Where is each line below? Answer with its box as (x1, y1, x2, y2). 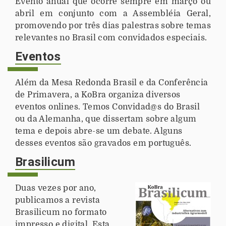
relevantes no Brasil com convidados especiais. (15, 33, 207, 42)
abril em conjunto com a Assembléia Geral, (15, 9, 211, 18)
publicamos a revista (15, 195, 100, 205)
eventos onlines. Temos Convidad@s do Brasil (15, 102, 200, 111)
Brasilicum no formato (15, 207, 107, 217)
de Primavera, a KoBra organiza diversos (15, 90, 181, 99)
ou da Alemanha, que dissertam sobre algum (15, 114, 197, 124)
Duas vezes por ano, (15, 183, 96, 193)
